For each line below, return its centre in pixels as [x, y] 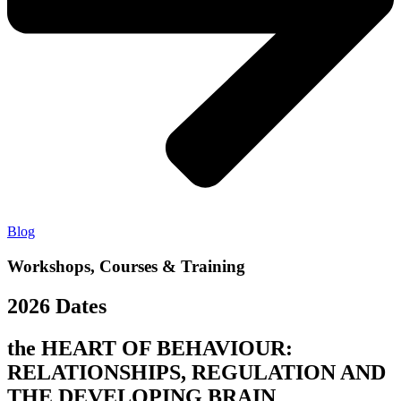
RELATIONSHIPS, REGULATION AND [196, 372]
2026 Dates [57, 306]
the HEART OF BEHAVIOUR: [150, 348]
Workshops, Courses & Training [126, 266]
